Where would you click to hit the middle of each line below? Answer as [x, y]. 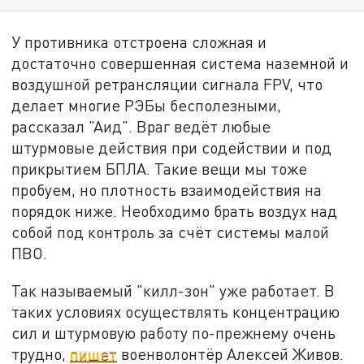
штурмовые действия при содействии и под [172, 148]
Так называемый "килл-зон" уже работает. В [173, 290]
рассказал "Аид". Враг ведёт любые [141, 127]
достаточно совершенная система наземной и [180, 63]
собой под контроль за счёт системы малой [171, 232]
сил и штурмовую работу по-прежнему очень [174, 332]
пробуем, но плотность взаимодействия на [167, 190]
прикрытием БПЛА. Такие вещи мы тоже [160, 169]
